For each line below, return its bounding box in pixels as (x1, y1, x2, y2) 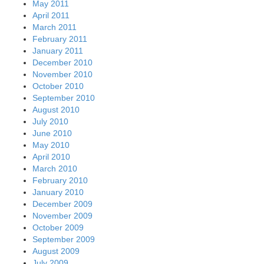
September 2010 (32, 93, 95, 103)
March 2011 (32, 22, 77, 32)
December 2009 (32, 199, 93, 209)
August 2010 (32, 105, 80, 115)
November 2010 (32, 70, 93, 80)
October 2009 (32, 223, 84, 233)
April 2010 (32, 152, 70, 162)
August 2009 (32, 246, 80, 256)
